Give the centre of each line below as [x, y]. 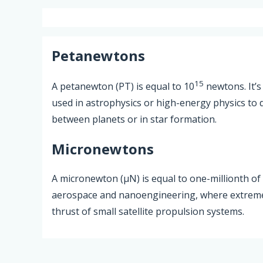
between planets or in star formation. [134, 119]
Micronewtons [103, 149]
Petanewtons [98, 55]
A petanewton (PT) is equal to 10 [123, 86]
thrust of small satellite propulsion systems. [148, 211]
